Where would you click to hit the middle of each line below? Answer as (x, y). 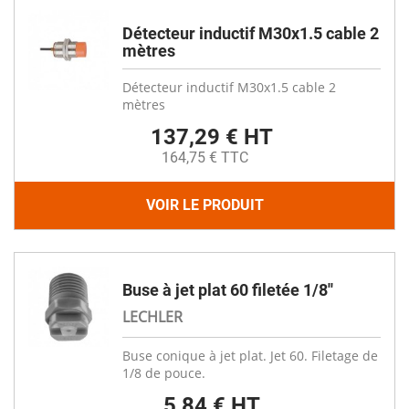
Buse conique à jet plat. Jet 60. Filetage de (250, 356)
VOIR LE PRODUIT (204, 205)
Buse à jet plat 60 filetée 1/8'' (228, 290)
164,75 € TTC (204, 157)
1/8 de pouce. (164, 373)
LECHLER (152, 317)
